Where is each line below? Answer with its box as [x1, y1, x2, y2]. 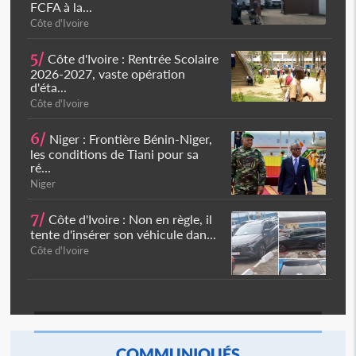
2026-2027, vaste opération [30, 66, 186, 81]
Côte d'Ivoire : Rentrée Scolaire [44, 51, 219, 66]
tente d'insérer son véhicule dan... [30, 226, 217, 242]
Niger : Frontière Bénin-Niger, [46, 131, 213, 146]
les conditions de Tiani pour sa [30, 146, 199, 161]
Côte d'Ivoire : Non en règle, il [45, 211, 213, 226]
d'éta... [30, 79, 68, 95]
